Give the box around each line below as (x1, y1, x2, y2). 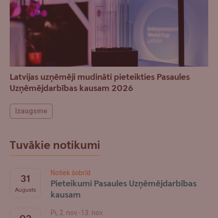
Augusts (15, 186, 36, 193)
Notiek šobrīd (51, 168, 91, 177)
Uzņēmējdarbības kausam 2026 (10, 82, 133, 94)
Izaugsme (15, 107, 47, 115)
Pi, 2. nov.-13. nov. (51, 208, 104, 217)
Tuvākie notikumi (10, 137, 100, 153)
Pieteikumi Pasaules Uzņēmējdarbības (51, 178, 197, 189)
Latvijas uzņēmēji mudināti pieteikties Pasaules (10, 71, 190, 83)
